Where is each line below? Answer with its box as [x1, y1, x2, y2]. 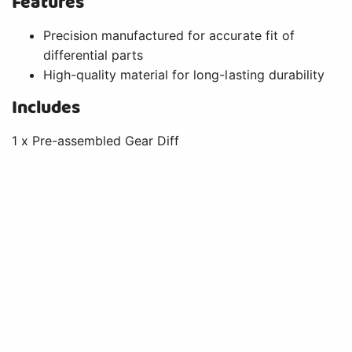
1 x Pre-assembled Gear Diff [12, 133, 180, 149]
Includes [12, 94, 81, 123]
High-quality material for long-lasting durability [43, 67, 324, 83]
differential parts [43, 47, 144, 64]
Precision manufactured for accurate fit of [43, 27, 295, 44]
